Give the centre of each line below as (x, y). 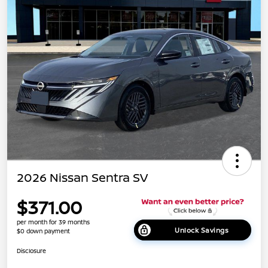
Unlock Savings (202, 230)
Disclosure (31, 250)
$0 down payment (43, 231)
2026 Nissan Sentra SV (82, 177)
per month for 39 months (53, 222)
